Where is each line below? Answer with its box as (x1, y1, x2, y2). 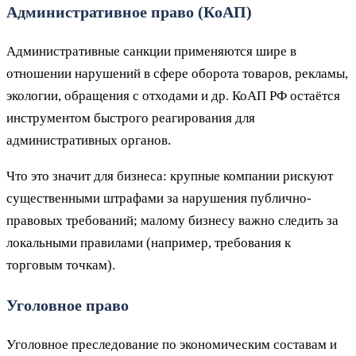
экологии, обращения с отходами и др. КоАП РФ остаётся (6, 88, 340, 103)
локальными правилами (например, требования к (6, 235, 291, 250)
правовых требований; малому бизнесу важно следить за (6, 213, 339, 228)
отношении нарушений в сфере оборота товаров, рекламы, (6, 66, 348, 81)
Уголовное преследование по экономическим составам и (6, 336, 337, 352)
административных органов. (6, 133, 171, 148)
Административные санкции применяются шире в (6, 44, 296, 59)
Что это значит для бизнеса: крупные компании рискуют (6, 168, 333, 184)
